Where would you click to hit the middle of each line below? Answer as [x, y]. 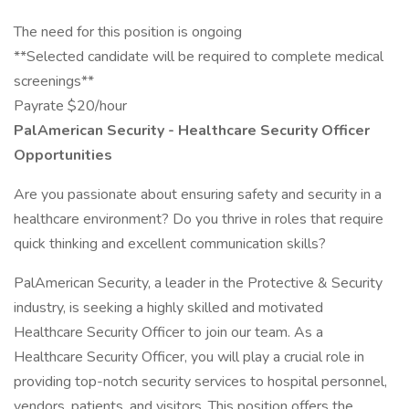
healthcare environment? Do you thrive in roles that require [199, 219]
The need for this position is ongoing [128, 32]
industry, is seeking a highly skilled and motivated [168, 308]
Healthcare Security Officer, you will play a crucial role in [189, 357]
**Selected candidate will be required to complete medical [199, 57]
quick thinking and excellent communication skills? [170, 244]
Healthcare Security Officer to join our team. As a [168, 332]
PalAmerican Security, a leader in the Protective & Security [198, 283]
